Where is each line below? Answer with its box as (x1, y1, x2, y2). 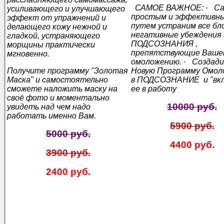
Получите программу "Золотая (7, 66, 128, 75)
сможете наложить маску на (7, 84, 117, 93)
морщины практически (7, 40, 95, 49)
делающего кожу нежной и (7, 22, 107, 31)
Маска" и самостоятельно (7, 75, 108, 84)
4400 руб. (169, 139, 214, 150)
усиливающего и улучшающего (7, 4, 125, 13)
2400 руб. (45, 166, 90, 177)
